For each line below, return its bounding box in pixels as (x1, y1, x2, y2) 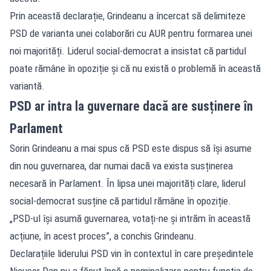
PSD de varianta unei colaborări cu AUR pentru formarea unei (10, 27, 252, 39)
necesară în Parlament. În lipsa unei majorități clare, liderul (10, 177, 246, 189)
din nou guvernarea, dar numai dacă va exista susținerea (10, 159, 233, 172)
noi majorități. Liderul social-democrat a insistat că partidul (10, 44, 246, 57)
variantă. (10, 79, 45, 92)
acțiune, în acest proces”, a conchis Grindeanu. (10, 229, 197, 242)
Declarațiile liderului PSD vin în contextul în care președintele (10, 247, 253, 260)
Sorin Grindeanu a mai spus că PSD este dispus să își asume (10, 142, 252, 154)
